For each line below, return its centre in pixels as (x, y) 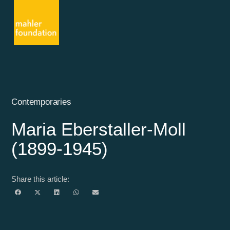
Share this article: (41, 179)
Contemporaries (41, 102)
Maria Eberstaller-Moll (99, 129)
